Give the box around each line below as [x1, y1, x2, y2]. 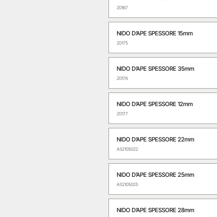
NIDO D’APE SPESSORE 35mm [117, 65, 194, 73]
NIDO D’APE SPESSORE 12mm [117, 100, 193, 108]
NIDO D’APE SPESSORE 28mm [117, 206, 194, 214]
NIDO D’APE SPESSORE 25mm [117, 171, 194, 179]
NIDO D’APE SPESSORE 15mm [117, 30, 193, 37]
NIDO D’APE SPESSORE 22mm [117, 136, 194, 143]
